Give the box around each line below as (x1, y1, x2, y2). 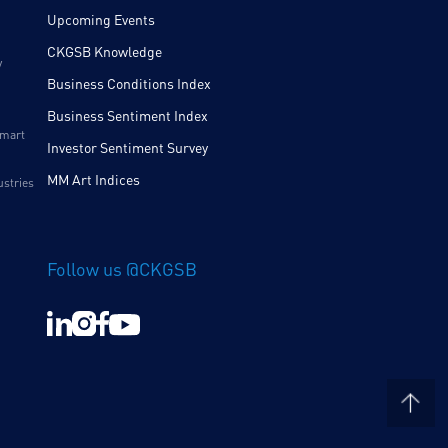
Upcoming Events (46, 11, 155, 29)
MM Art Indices (46, 171, 140, 189)
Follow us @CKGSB (46, 258, 197, 281)
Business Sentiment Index (46, 107, 208, 125)
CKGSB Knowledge (46, 43, 162, 61)
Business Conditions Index (46, 75, 211, 93)
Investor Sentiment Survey (46, 139, 208, 157)
